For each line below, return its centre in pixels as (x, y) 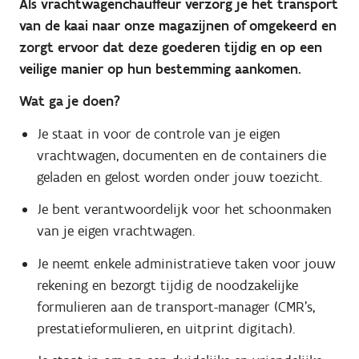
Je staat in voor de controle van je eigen (158, 133)
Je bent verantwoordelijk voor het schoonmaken (184, 209)
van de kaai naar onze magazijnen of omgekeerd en (178, 25)
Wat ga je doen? (70, 101)
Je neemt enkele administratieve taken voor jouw (186, 263)
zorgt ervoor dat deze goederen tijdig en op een (171, 47)
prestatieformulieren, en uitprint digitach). (165, 328)
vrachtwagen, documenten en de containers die (181, 155)
